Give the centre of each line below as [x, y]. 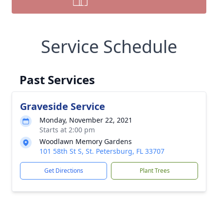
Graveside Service [63, 106]
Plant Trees [154, 171]
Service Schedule [109, 46]
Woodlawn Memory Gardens [86, 141]
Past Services [57, 80]
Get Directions [64, 171]
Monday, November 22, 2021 [86, 120]
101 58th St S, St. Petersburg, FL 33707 [102, 151]
